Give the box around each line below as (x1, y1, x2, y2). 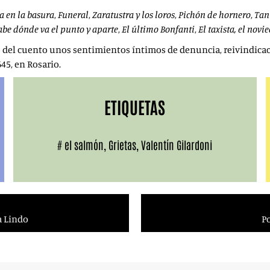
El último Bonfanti (122, 23, 195, 35)
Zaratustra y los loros (92, 8, 175, 20)
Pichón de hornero (178, 8, 251, 20)
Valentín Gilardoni (141, 137, 213, 152)
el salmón (64, 137, 104, 152)
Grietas (108, 137, 137, 152)
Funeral (58, 8, 89, 20)
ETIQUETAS (104, 96, 166, 118)
